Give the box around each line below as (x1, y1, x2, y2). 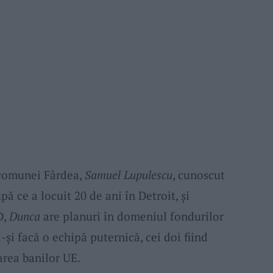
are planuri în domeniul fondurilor (40, 208, 224, 224)
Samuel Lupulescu (84, 166, 172, 182)
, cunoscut (172, 166, 225, 182)
